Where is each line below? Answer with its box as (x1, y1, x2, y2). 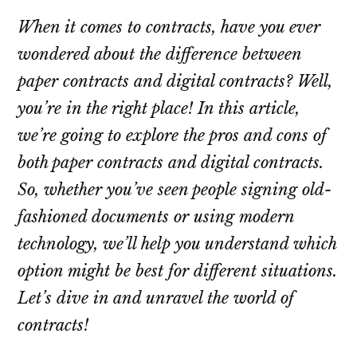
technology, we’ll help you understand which (18, 234, 337, 254)
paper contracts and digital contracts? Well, (18, 72, 333, 92)
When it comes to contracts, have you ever (18, 18, 321, 37)
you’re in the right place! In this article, (18, 99, 300, 119)
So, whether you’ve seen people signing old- (18, 180, 332, 200)
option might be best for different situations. (18, 261, 338, 281)
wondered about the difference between (18, 45, 302, 65)
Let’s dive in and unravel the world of (18, 288, 295, 308)
